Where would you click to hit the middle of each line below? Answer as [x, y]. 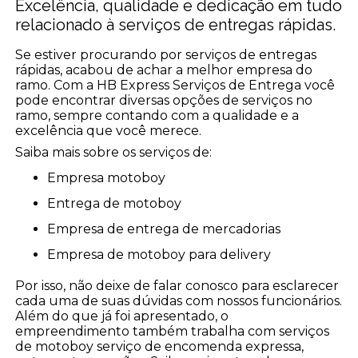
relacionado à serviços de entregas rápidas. [176, 25]
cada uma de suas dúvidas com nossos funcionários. [179, 301]
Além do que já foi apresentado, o [122, 316]
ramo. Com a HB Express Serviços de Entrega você [175, 86]
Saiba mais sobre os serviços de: [114, 153]
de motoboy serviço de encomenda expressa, [160, 347]
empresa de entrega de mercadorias [169, 229]
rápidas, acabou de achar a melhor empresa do [164, 70]
